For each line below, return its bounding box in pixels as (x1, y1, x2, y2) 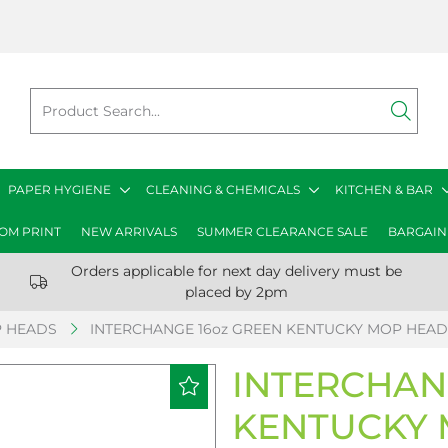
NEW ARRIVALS (80, 224, 177, 239)
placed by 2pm (185, 283, 289, 301)
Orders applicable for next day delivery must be (71, 262, 403, 280)
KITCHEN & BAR (335, 182, 433, 197)
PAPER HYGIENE (8, 182, 111, 197)
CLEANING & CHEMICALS (146, 182, 300, 197)
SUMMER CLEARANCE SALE (196, 224, 368, 239)
